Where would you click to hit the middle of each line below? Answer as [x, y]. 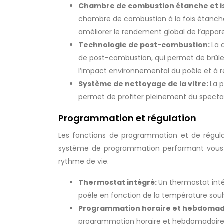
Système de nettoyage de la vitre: [144, 84]
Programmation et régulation [127, 118]
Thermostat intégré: [118, 182]
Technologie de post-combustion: [145, 45]
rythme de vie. [84, 161]
